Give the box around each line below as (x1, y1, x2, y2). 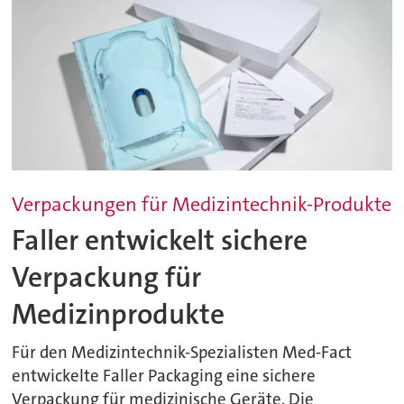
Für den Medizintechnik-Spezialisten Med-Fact (12, 341, 353, 363)
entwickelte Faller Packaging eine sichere (12, 364, 317, 387)
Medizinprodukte (12, 295, 225, 333)
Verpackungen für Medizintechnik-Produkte (12, 190, 392, 217)
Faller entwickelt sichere (12, 221, 308, 259)
